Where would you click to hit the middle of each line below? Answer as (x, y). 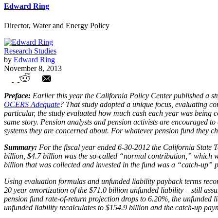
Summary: (20, 147)
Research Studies (30, 51)
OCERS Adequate (32, 105)
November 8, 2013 (33, 68)
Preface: (17, 96)
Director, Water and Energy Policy (57, 25)
